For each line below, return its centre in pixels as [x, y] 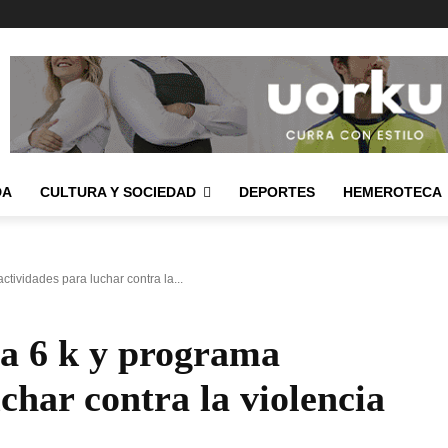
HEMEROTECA [392, 191]
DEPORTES [277, 191]
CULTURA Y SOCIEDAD [118, 191]
